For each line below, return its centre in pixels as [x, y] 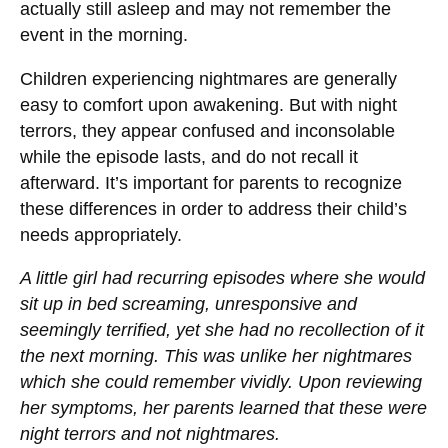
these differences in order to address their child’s [213, 208]
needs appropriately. [101, 234]
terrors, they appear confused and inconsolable [207, 130]
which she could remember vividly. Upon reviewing [221, 382]
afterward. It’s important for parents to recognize [211, 182]
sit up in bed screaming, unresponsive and [188, 304]
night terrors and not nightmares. [150, 434]
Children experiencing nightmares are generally [208, 78]
